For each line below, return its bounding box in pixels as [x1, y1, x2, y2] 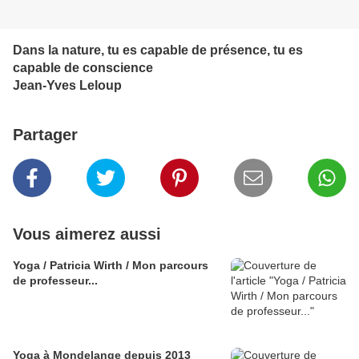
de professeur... [13, 274, 98, 288]
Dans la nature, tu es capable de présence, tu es [13, 43, 303, 58]
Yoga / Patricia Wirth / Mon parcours [13, 259, 208, 272]
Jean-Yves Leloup [13, 79, 122, 93]
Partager [13, 126, 78, 144]
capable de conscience [13, 61, 153, 75]
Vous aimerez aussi [13, 225, 161, 244]
